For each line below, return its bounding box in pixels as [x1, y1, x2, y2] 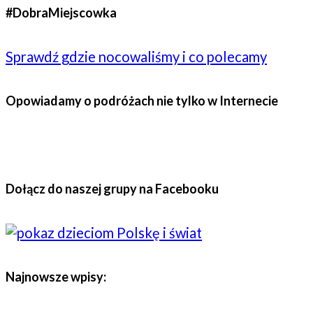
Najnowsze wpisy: [6, 269, 106, 285]
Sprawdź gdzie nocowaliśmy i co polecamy [6, 48, 267, 66]
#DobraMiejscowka [6, 4, 117, 20]
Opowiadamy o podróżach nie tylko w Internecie [6, 93, 278, 109]
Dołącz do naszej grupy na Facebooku [6, 181, 219, 197]
